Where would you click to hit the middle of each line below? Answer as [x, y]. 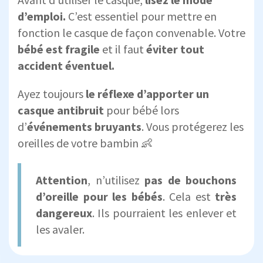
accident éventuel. [66, 66]
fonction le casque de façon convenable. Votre [131, 33]
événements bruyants [84, 127]
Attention [62, 180]
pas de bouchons [190, 180]
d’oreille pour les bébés [99, 197]
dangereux [64, 213]
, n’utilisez [116, 180]
